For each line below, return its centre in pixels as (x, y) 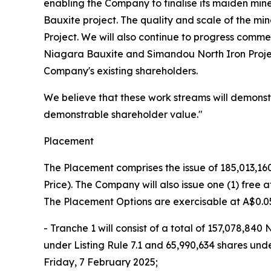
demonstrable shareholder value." (123, 114)
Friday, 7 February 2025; (101, 262)
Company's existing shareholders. (121, 70)
